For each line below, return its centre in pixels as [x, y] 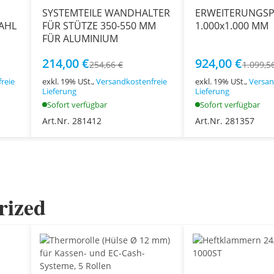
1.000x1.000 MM [231, 25]
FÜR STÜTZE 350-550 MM [99, 25]
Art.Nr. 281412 [72, 120]
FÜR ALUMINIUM [80, 38]
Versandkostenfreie [132, 81]
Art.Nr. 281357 [224, 120]
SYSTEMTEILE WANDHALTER [106, 13]
